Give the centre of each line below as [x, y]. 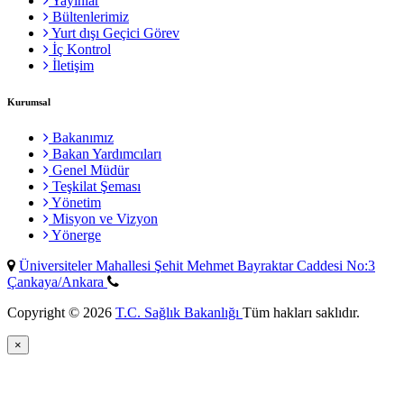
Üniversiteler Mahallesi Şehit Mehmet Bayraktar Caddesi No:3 [197, 266]
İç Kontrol [80, 50]
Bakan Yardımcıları [105, 154]
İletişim [71, 66]
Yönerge [75, 235]
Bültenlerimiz [89, 17]
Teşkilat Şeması [95, 187]
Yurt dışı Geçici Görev [114, 33]
